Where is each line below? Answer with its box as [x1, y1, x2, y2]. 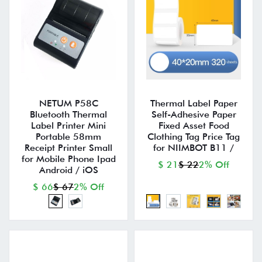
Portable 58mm [36, 130, 101, 142]
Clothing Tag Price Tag [147, 130, 240, 142]
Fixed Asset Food [158, 119, 229, 131]
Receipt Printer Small [25, 142, 112, 153]
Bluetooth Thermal [30, 108, 107, 120]
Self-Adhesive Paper [151, 108, 236, 120]
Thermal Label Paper [150, 97, 237, 109]
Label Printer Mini [31, 119, 106, 131]
